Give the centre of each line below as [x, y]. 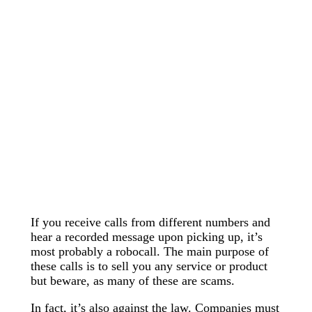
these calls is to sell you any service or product [149, 266]
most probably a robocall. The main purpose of [150, 251]
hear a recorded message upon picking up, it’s [147, 236]
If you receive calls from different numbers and [150, 222]
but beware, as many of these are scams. [133, 280]
